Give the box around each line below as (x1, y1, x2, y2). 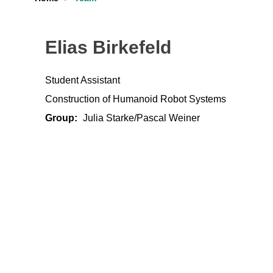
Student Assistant (45, 74, 120, 85)
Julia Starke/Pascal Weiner (83, 112, 200, 124)
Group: (45, 112, 80, 124)
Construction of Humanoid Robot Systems (45, 93, 226, 105)
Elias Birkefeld (45, 37, 171, 58)
